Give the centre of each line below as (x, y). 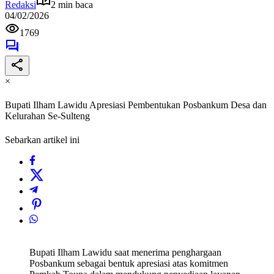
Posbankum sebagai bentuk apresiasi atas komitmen (129, 264)
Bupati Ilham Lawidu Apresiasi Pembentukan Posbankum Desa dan (136, 105)
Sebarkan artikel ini (42, 140)
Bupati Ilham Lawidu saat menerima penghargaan (125, 253)
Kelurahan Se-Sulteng (47, 116)
